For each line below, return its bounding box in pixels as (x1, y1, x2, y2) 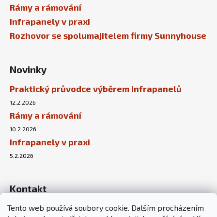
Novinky (10, 63, 46, 76)
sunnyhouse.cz (41, 205, 88, 214)
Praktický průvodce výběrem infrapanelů (10, 83, 182, 94)
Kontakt (10, 183, 46, 195)
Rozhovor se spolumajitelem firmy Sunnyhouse (10, 30, 206, 41)
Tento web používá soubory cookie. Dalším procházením (7, 203, 204, 212)
